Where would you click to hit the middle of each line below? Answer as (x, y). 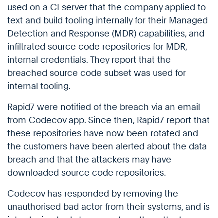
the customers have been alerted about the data (107, 146)
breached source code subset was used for (97, 73)
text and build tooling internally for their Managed (108, 20)
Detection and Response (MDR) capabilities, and (106, 34)
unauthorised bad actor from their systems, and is (109, 207)
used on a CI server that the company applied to (107, 7)
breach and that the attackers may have (89, 160)
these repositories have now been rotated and (103, 133)
